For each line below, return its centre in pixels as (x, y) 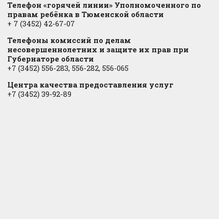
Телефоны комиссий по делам (69, 40)
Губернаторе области (51, 59)
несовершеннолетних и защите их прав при (98, 50)
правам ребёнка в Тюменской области (86, 14)
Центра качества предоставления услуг (90, 85)
